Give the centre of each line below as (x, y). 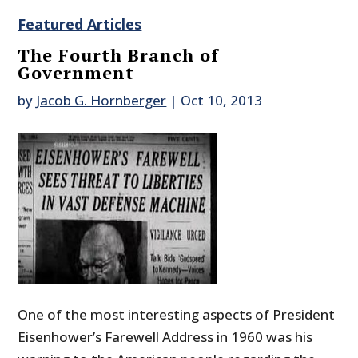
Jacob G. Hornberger (101, 101)
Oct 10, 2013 (222, 101)
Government (76, 73)
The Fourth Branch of (119, 55)
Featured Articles (80, 24)
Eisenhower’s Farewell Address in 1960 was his (165, 337)
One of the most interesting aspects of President (177, 315)
